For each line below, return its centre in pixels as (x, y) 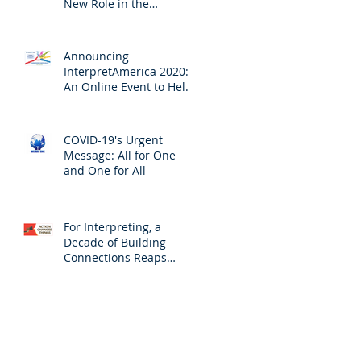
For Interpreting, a (112, 226)
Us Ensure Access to (118, 102)
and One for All (105, 170)
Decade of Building (115, 242)
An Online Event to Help (128, 86)
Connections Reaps (115, 257)
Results (83, 272)
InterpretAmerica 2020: (126, 71)
